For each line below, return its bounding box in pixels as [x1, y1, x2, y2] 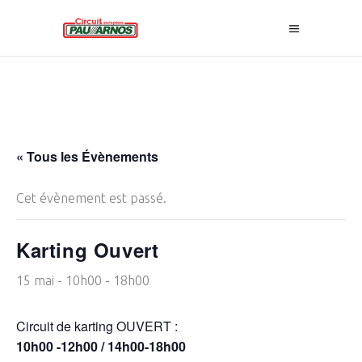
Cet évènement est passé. [16, 191, 166, 205]
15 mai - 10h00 [16, 273, 102, 288]
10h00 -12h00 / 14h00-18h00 [16, 337, 186, 356]
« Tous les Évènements [16, 147, 158, 166]
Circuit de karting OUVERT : [16, 317, 178, 335]
